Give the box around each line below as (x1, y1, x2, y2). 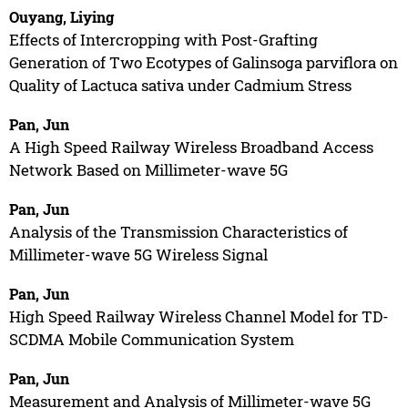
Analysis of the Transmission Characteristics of (8, 220, 348, 242)
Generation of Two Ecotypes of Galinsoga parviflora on (8, 51, 398, 73)
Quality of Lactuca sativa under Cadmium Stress (8, 74, 352, 96)
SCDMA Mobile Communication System (8, 328, 294, 350)
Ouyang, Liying (8, 6, 114, 26)
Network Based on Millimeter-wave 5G (8, 158, 288, 180)
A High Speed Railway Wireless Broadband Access (8, 136, 373, 158)
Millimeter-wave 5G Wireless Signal (8, 243, 268, 265)
